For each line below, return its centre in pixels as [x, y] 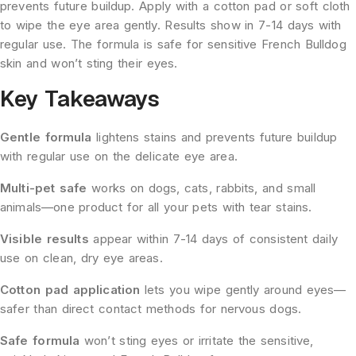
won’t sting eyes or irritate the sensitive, [197, 341]
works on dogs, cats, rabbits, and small [201, 188]
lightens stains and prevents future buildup [215, 137]
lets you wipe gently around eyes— [243, 290]
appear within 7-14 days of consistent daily [213, 239]
